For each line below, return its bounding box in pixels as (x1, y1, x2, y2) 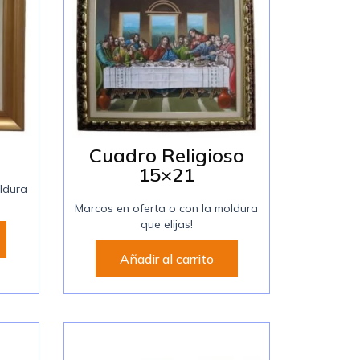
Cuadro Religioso (88, 142, 244, 167)
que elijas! (140, 216, 193, 231)
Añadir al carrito (119, 250, 214, 267)
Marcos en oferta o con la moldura (75, 200, 259, 215)
